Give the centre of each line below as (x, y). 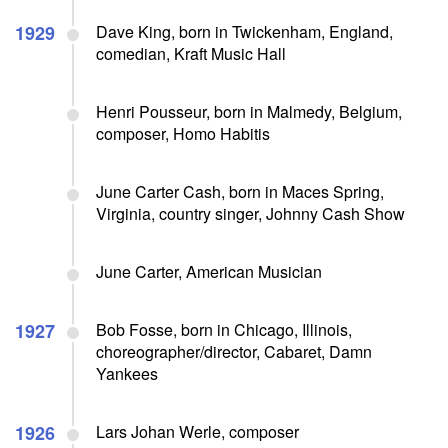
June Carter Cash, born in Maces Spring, (240, 191)
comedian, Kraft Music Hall (191, 53)
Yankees (127, 373)
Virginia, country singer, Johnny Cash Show (250, 213)
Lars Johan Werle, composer (197, 431)
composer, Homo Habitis (183, 133)
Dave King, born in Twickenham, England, (244, 31)
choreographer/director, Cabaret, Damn (234, 351)
